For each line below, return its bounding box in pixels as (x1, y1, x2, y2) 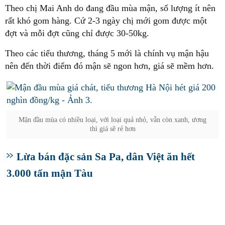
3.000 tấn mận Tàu (7, 167, 93, 179)
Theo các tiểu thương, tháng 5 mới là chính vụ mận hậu (5, 48, 209, 59)
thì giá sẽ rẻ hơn (89, 125, 136, 133)
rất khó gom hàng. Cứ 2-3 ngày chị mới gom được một (5, 16, 207, 26)
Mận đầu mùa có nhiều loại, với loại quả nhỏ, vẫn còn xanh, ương (19, 116, 206, 124)
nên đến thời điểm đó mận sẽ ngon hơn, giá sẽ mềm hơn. (5, 61, 214, 71)
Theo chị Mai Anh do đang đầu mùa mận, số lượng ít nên (5, 3, 215, 14)
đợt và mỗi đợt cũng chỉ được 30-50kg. (5, 28, 149, 39)
